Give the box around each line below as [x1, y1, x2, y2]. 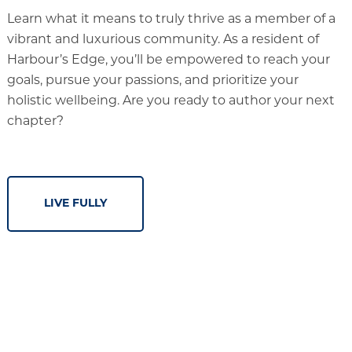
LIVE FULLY [43, 198, 107, 211]
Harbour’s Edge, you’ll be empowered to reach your [6, 54, 330, 68]
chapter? [6, 115, 64, 129]
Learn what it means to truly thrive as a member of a [6, 13, 335, 27]
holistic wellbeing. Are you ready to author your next [6, 95, 335, 108]
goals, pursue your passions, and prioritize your [6, 75, 299, 88]
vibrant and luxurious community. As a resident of [6, 34, 319, 47]
